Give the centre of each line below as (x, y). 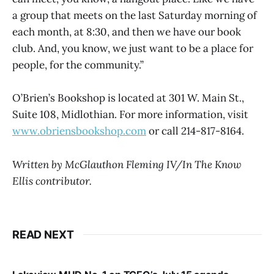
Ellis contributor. (52, 181)
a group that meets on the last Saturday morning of (135, 16)
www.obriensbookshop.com (79, 131)
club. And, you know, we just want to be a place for (133, 49)
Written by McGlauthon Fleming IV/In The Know (127, 164)
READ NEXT (43, 234)
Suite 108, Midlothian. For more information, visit (130, 115)
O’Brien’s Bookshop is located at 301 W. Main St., (128, 98)
